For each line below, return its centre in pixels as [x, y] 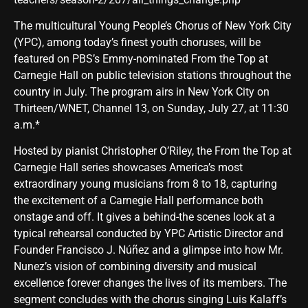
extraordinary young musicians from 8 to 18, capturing [145, 184]
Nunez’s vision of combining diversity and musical [135, 267]
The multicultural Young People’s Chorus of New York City [153, 25]
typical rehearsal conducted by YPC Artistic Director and [148, 234]
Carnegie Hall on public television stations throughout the [152, 75]
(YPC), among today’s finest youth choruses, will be [137, 42]
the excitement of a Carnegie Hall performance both [139, 201]
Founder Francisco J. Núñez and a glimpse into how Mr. [148, 250]
